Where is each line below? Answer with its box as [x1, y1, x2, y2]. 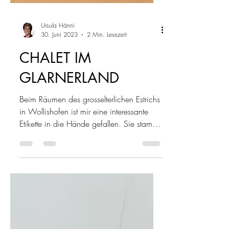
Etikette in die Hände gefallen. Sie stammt [19, 192, 160, 203]
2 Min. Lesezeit [87, 104, 127, 112]
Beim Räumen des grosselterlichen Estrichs [19, 167, 160, 178]
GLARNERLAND [19, 142, 119, 161]
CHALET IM [19, 122, 91, 141]
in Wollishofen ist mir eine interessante [19, 179, 148, 191]
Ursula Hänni [41, 95, 75, 103]
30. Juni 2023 [41, 104, 78, 112]
